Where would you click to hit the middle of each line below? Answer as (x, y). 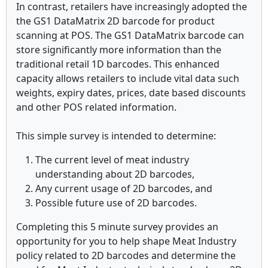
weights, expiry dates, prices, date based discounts (131, 93)
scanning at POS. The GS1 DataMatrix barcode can (130, 35)
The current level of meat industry (112, 160)
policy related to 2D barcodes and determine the (126, 255)
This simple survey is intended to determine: (116, 136)
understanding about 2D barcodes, (115, 174)
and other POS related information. (96, 107)
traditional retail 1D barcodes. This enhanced (118, 64)
